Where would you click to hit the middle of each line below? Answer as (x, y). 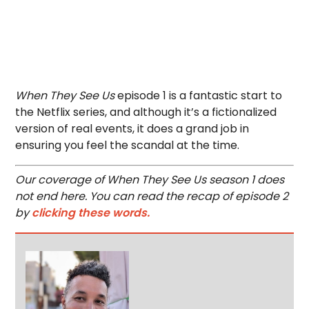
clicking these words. (91, 212)
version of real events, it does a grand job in (132, 128)
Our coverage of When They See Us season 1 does (150, 179)
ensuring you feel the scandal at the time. (128, 145)
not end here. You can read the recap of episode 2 (152, 196)
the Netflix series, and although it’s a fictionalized (146, 112)
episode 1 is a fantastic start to (200, 95)
